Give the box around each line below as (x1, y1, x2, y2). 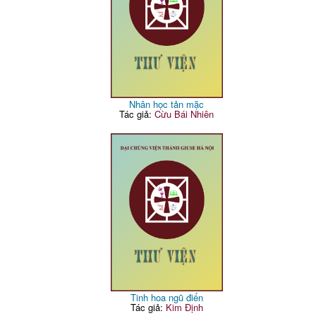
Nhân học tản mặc (129, 97, 205, 111)
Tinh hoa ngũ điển (130, 291, 203, 305)
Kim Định (165, 300, 203, 315)
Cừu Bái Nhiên (154, 107, 214, 121)
